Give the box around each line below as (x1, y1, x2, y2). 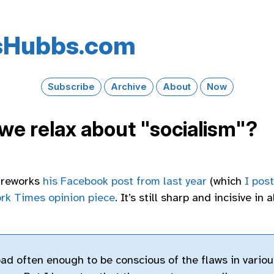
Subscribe (47, 81, 95, 92)
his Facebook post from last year (43, 174, 207, 188)
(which (207, 174, 245, 188)
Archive (110, 81, 147, 92)
